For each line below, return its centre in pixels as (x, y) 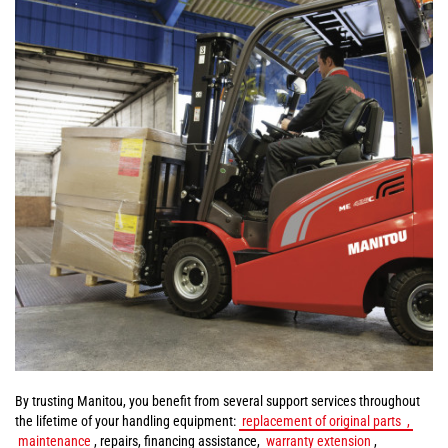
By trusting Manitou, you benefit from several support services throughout (217, 401)
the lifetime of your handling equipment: (127, 421)
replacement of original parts (321, 421)
